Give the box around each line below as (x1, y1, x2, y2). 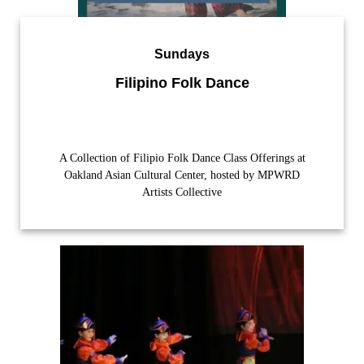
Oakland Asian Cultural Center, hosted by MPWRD (64, 169, 300, 182)
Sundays (154, 47, 210, 62)
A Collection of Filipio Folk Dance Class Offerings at (58, 152, 305, 165)
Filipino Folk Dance (115, 75, 249, 92)
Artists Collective (142, 186, 222, 199)
